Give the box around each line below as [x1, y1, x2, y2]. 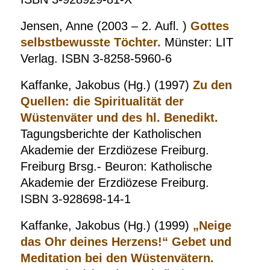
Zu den [189, 78, 232, 92]
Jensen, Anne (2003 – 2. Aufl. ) [20, 19, 190, 33]
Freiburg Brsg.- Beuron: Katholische [20, 160, 212, 173]
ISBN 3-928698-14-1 [20, 192, 131, 206]
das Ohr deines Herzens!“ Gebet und [20, 235, 231, 248]
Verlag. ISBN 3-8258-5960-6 [20, 52, 172, 65]
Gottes [190, 19, 229, 33]
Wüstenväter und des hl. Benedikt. [20, 111, 218, 124]
